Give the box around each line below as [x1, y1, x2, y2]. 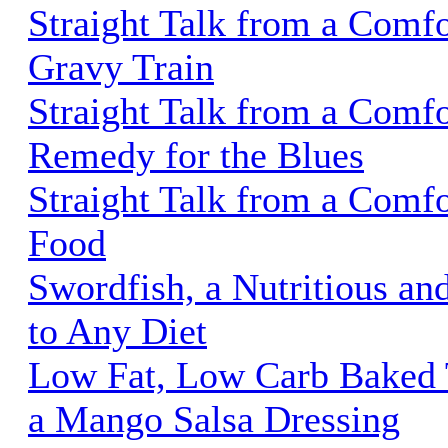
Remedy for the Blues [28, 133, 364, 176]
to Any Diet [28, 309, 207, 352]
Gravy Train [28, 45, 214, 88]
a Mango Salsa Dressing [28, 397, 400, 440]
